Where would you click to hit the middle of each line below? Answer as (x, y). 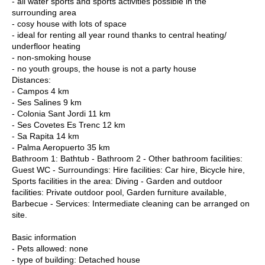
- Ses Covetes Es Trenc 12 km (69, 125)
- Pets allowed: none (50, 248)
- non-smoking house (51, 57)
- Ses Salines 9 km (47, 102)
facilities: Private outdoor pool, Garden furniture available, (119, 192)
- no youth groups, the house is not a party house (104, 68)
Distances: (31, 80)
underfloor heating (46, 46)
